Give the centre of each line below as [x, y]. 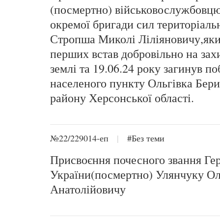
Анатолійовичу [88, 189]
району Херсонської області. [122, 98]
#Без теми [146, 138]
